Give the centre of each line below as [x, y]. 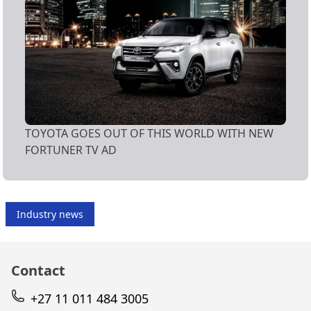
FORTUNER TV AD [71, 150]
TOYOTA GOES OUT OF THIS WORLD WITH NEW [149, 134]
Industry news [50, 215]
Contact [38, 271]
